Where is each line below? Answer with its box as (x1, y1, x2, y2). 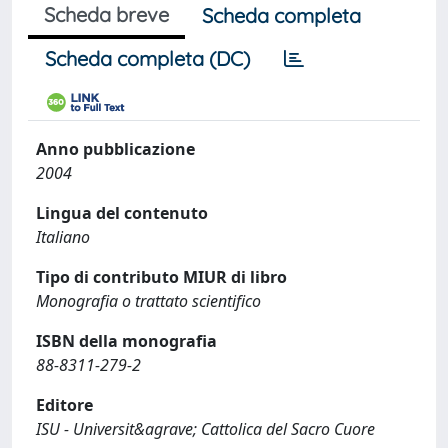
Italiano (36, 226, 90, 248)
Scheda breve (44, 2, 169, 27)
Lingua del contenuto (36, 202, 208, 224)
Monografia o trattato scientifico (36, 290, 261, 312)
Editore (36, 394, 93, 416)
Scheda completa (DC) (45, 46, 250, 71)
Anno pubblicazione (36, 138, 195, 160)
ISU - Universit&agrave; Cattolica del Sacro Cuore (36, 418, 375, 440)
